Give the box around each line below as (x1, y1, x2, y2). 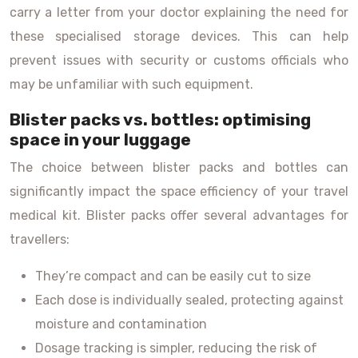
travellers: (10, 232, 70, 247)
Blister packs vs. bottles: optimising (10, 109, 311, 129)
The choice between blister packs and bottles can (10, 160, 348, 175)
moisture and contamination (35, 316, 207, 332)
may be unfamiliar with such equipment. (10, 77, 253, 92)
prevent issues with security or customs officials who (10, 53, 348, 68)
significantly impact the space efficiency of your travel (10, 184, 348, 199)
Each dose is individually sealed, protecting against (35, 292, 344, 308)
